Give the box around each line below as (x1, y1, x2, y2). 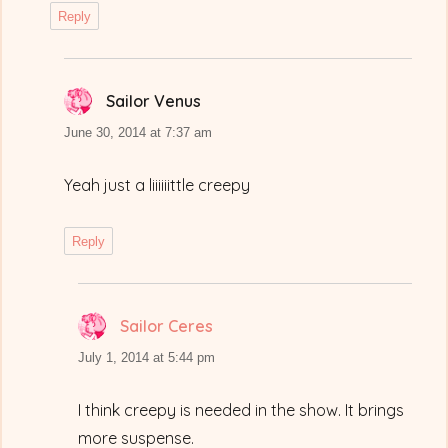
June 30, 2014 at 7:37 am (64, 125, 213, 141)
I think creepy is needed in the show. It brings (78, 400, 405, 421)
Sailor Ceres (120, 316, 214, 337)
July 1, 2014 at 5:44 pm (78, 350, 216, 366)
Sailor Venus (106, 91, 202, 112)
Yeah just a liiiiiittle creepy (64, 175, 251, 196)
